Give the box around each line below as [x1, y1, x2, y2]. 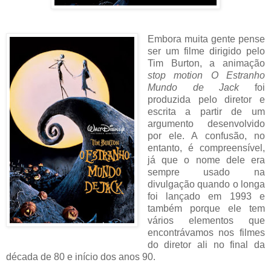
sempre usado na [147, 167, 265, 178]
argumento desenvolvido [147, 119, 265, 129]
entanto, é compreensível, [147, 143, 265, 154]
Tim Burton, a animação [147, 58, 265, 69]
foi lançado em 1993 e [147, 191, 265, 202]
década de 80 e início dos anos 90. [6, 252, 155, 263]
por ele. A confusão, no [147, 131, 265, 142]
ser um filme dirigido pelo [147, 46, 265, 57]
